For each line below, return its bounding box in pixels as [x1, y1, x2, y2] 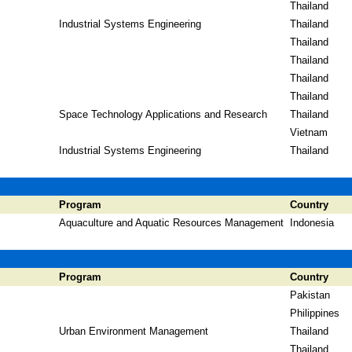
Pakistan [290, 289, 330, 301]
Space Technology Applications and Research [59, 108, 267, 120]
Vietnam [290, 126, 328, 138]
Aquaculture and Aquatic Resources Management [59, 217, 284, 229]
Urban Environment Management [59, 325, 208, 337]
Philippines [290, 307, 339, 319]
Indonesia [290, 217, 334, 229]
